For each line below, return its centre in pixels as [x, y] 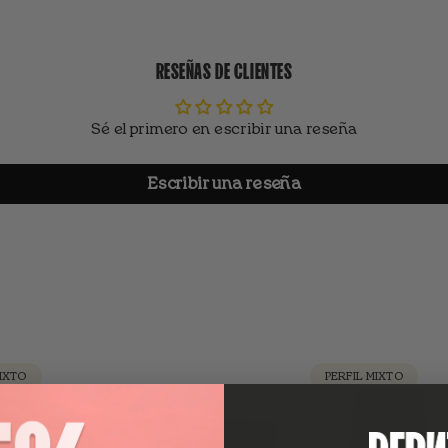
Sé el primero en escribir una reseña [224, 130]
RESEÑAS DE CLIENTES [224, 69]
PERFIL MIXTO [363, 376]
